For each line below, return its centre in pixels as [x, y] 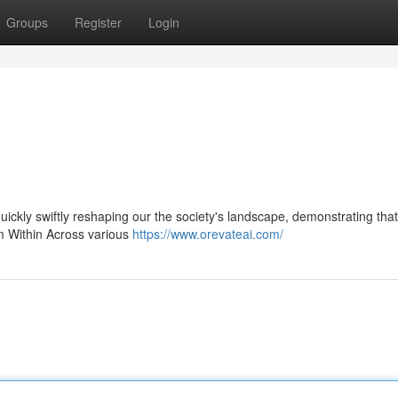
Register [98, 22]
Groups [27, 22]
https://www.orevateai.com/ [208, 234]
